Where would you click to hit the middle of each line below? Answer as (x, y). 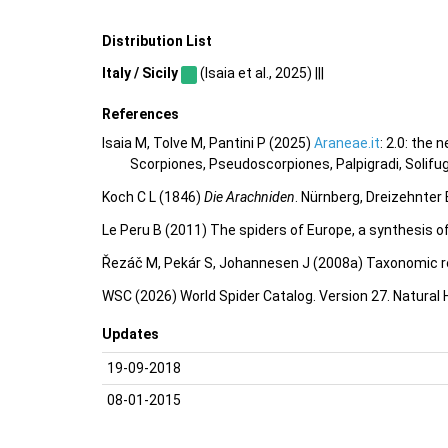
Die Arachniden (249, 196)
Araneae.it (347, 142)
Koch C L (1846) (153, 196)
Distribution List (157, 40)
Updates (130, 333)
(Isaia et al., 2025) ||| (260, 73)
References (140, 114)
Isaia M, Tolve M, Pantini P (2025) (208, 142)
